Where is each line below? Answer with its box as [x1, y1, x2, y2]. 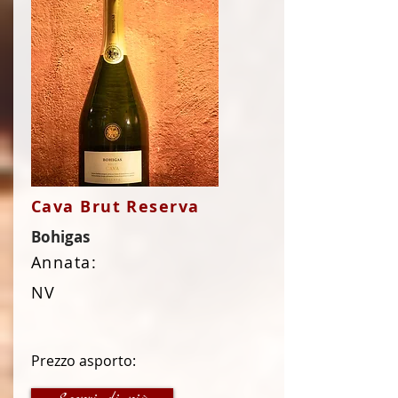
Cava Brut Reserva [31, 195, 200, 218]
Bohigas [31, 227, 90, 247]
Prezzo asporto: [31, 351, 136, 370]
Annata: [31, 251, 98, 273]
